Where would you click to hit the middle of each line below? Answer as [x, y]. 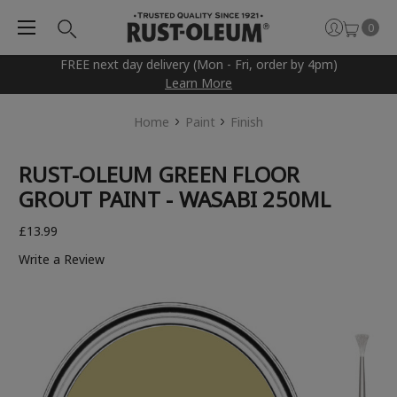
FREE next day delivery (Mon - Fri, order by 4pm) [198, 65]
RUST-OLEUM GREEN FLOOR [160, 175]
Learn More [198, 83]
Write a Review [62, 260]
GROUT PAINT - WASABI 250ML [175, 199]
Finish [247, 122]
